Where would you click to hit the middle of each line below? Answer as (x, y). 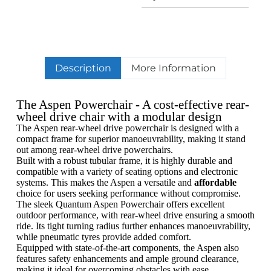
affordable (215, 183)
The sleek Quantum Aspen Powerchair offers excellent (120, 204)
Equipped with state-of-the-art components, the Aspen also (127, 248)
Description (83, 68)
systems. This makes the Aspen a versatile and (105, 183)
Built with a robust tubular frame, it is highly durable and (124, 161)
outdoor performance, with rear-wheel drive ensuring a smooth (135, 215)
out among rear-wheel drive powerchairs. (94, 150)
